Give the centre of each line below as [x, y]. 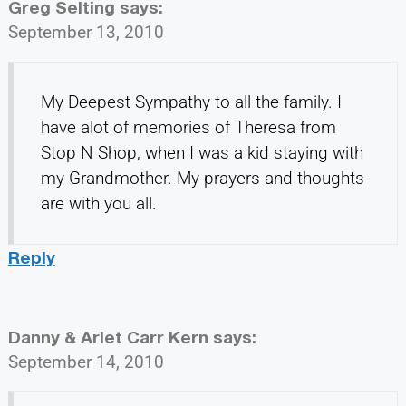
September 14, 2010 [86, 362]
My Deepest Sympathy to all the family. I [191, 101]
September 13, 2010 [86, 32]
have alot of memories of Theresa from [188, 127]
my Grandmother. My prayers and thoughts [202, 178]
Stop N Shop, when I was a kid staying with [202, 152]
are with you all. [98, 203]
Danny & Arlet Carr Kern [108, 336]
